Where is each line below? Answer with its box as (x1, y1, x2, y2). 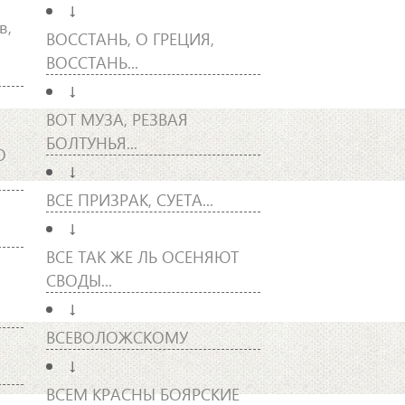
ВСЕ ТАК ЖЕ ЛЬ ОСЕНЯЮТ (45, 244, 239, 268)
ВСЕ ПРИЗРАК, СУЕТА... (45, 187, 213, 211)
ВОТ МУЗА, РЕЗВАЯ (45, 107, 188, 130)
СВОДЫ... (45, 268, 112, 291)
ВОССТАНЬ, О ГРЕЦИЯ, (45, 26, 214, 50)
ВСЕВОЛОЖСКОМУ (45, 325, 188, 348)
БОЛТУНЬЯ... (45, 130, 137, 154)
